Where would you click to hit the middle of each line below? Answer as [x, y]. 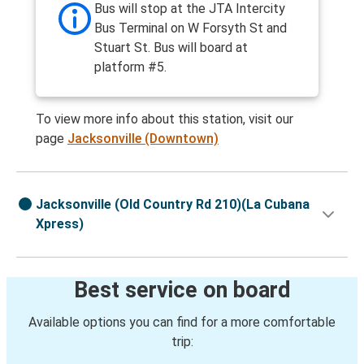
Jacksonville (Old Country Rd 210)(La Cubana [173, 205]
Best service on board [182, 290]
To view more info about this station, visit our [165, 119]
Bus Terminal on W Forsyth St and [191, 28]
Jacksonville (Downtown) [143, 139]
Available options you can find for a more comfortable [182, 323]
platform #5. [130, 67]
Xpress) [60, 224]
